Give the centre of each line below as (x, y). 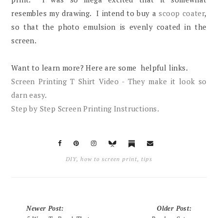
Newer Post (44, 208)
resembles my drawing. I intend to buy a (85, 13)
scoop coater (182, 13)
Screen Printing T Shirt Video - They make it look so (109, 82)
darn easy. (29, 95)
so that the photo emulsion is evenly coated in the (109, 27)
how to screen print (109, 159)
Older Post (173, 208)
